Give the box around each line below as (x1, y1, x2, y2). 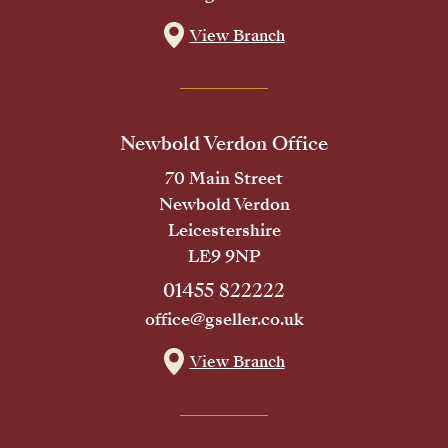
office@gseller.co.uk (144, 308, 304, 332)
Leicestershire (167, 219, 281, 243)
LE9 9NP (187, 245, 261, 269)
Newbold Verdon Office (120, 130, 328, 158)
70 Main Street (165, 167, 283, 191)
